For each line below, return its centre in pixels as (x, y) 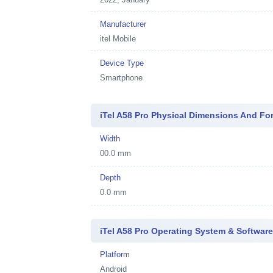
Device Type (122, 63)
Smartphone (122, 77)
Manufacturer (123, 24)
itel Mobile (118, 38)
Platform (115, 254)
